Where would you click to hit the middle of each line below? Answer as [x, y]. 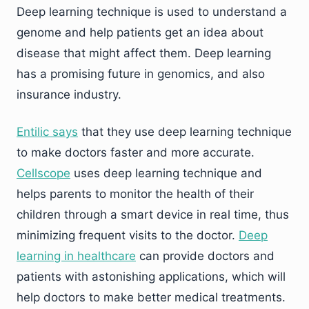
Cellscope [43, 173]
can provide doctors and [205, 256]
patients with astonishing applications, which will [151, 277]
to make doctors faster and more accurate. [136, 153]
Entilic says [47, 132]
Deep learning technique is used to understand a [152, 12]
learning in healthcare [76, 256]
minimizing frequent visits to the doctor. [128, 236]
